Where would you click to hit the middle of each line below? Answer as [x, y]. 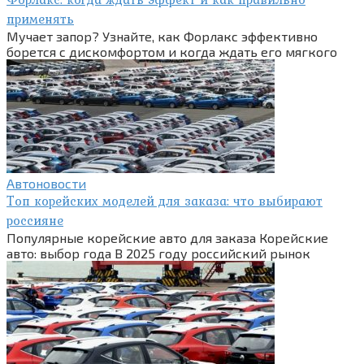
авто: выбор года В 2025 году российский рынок [158, 253]
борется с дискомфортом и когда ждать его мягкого [172, 52]
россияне [35, 221]
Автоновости [46, 184]
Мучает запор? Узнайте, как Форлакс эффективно [162, 37]
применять [40, 19]
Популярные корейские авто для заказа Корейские [167, 238]
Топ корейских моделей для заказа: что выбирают [165, 201]
